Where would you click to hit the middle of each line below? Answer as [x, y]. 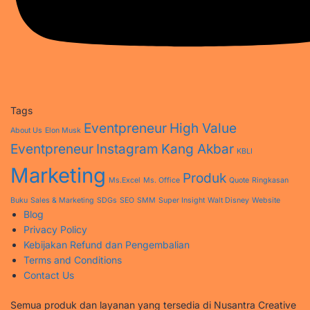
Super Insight [182, 200]
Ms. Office [162, 180]
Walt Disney [228, 200]
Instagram [127, 149]
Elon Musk [63, 130]
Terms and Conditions [73, 259]
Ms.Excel [125, 180]
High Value [203, 128]
